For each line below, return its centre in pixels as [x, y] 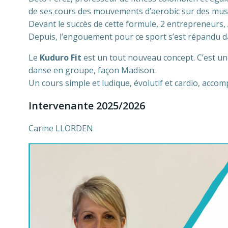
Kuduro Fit [61, 58]
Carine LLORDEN [61, 128]
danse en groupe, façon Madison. [92, 70]
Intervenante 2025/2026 [87, 106]
